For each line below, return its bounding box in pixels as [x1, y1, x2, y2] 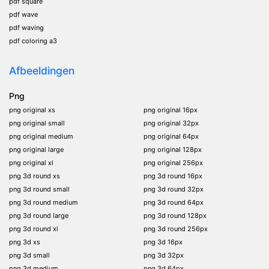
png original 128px [144, 145, 202, 154]
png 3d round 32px [144, 184, 204, 193]
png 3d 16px [144, 237, 183, 246]
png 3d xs [9, 237, 40, 246]
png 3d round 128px [144, 211, 207, 220]
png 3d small [9, 250, 50, 259]
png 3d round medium [9, 198, 78, 207]
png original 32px [144, 118, 199, 127]
